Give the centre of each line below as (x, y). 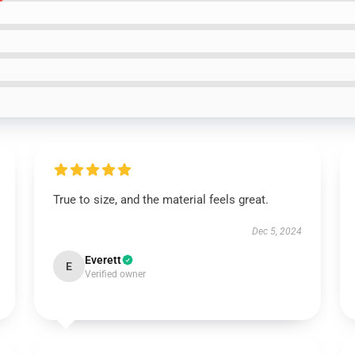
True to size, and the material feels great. (160, 200)
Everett (103, 260)
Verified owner (115, 274)
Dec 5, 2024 (277, 231)
